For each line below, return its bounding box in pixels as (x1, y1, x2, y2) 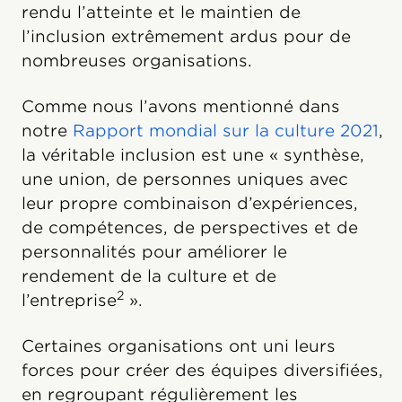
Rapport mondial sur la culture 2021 (73, 121, 379, 141)
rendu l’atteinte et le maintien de (22, 3, 301, 22)
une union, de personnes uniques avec (22, 170, 348, 189)
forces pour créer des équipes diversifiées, (22, 361, 383, 380)
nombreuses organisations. (22, 51, 252, 71)
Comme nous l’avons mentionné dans (22, 97, 340, 117)
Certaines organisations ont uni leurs (22, 336, 336, 356)
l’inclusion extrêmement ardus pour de (22, 27, 351, 47)
